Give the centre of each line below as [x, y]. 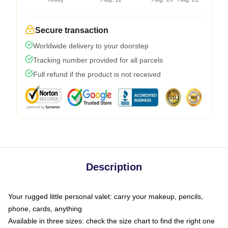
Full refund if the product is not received [97, 74]
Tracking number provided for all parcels [98, 60]
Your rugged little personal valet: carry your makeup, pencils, [106, 196]
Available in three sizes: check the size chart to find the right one [111, 221]
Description [114, 167]
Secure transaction [72, 30]
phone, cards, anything [45, 208]
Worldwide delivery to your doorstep [91, 46]
